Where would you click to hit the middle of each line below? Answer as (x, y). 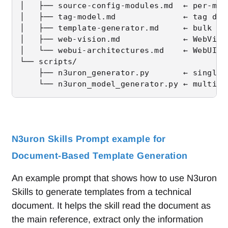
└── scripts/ (48, 62)
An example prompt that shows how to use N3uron (114, 178)
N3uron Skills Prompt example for (89, 139)
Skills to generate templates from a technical (101, 192)
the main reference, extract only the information (107, 219)
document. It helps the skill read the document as (111, 205)
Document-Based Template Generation (99, 155)
